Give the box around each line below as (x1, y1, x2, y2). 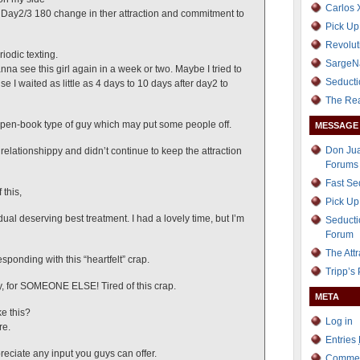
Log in (325, 316, 353, 327)
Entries (325, 334, 358, 346)
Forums (325, 159, 358, 170)
